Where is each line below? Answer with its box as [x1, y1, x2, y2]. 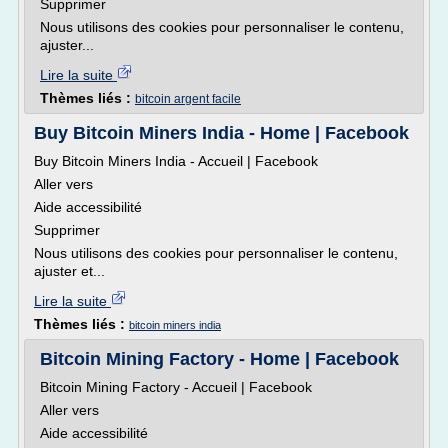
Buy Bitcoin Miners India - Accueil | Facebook [34, 153, 318, 169]
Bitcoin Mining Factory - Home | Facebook [40, 349, 399, 369]
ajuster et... [34, 263, 105, 279]
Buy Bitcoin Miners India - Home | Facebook [34, 123, 409, 143]
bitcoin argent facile [135, 92, 241, 106]
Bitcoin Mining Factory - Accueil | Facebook [40, 379, 312, 395]
